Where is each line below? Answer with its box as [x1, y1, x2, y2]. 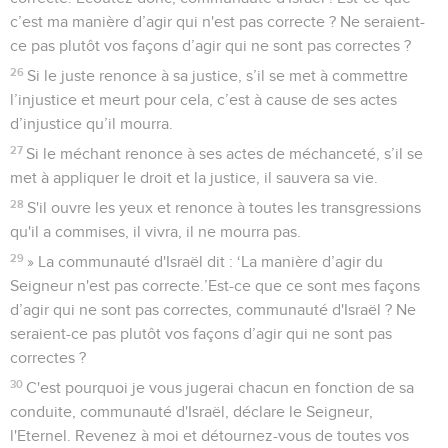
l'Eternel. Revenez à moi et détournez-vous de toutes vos [10, 427, 409, 444]
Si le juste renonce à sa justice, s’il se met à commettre [27, 67, 409, 84]
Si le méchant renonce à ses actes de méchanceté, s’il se [26, 145, 424, 162]
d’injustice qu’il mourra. [10, 115, 173, 132]
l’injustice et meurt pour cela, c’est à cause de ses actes [10, 91, 397, 108]
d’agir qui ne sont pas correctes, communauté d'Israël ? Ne [10, 301, 416, 318]
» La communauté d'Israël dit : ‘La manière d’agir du [27, 253, 384, 270]
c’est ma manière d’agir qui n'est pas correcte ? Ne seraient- [10, 13, 425, 30]
